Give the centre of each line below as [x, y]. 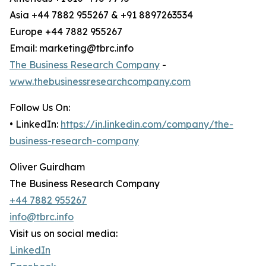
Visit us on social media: [64, 234]
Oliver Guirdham [47, 167]
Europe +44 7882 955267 [66, 32]
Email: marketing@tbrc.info [72, 48]
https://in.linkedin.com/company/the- [147, 124]
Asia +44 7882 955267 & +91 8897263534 [101, 15]
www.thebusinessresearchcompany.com [100, 82]
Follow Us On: [40, 108]
